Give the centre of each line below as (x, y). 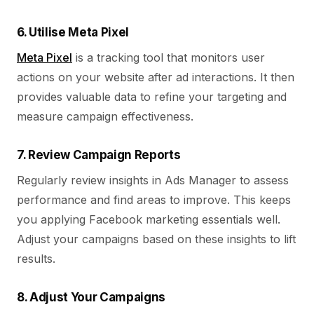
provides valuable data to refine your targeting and (152, 97)
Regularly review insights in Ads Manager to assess (153, 180)
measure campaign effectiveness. (105, 116)
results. (36, 259)
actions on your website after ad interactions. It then (156, 77)
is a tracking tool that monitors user (169, 57)
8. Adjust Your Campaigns (91, 297)
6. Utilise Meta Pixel (73, 32)
